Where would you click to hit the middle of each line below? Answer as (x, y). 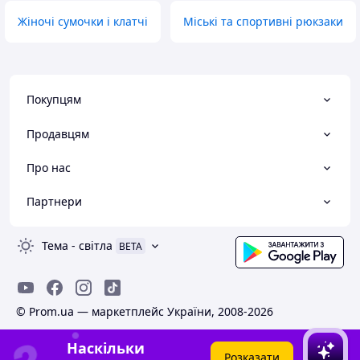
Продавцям (58, 133)
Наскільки (106, 348)
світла (96, 246)
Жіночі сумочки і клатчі (83, 22)
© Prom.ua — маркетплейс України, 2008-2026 (145, 312)
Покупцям (54, 100)
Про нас (49, 167)
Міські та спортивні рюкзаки (263, 22)
